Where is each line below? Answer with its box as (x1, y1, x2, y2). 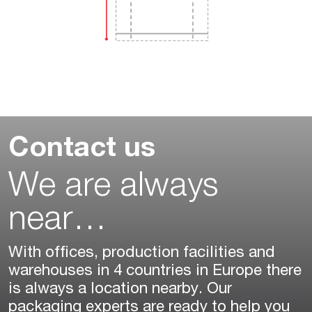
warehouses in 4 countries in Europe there (8, 263, 302, 279)
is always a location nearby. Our (8, 281, 232, 297)
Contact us (8, 135, 155, 164)
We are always (8, 171, 219, 205)
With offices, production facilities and (8, 245, 275, 261)
